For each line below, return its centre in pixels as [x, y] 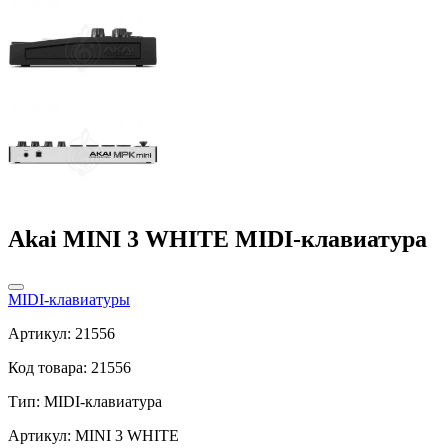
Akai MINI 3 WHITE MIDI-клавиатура [217, 238]
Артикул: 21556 [61, 333]
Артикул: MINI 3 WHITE [93, 435]
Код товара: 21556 [69, 367]
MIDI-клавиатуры [69, 299]
